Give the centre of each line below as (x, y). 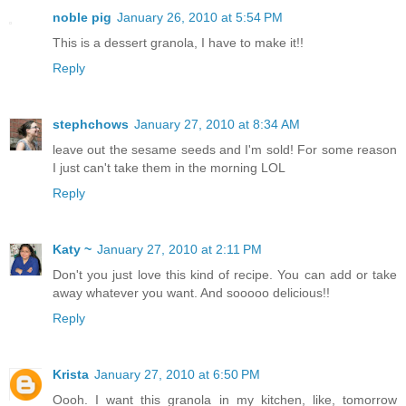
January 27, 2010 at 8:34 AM (217, 125)
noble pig (82, 18)
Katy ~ (72, 250)
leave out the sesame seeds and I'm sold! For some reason (225, 150)
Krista (71, 375)
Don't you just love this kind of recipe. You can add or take (225, 275)
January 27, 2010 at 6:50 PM (177, 375)
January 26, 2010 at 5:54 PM (200, 18)
